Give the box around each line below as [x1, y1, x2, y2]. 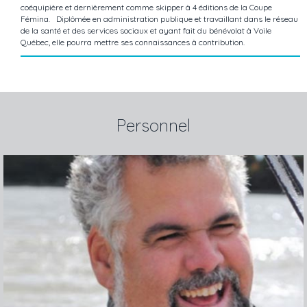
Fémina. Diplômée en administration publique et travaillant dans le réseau [21, 14, 298, 25]
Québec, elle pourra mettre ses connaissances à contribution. [21, 37, 245, 48]
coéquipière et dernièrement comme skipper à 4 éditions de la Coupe [21, 2, 272, 13]
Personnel [116, 114, 191, 136]
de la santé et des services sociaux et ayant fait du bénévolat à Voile [21, 25, 271, 36]
